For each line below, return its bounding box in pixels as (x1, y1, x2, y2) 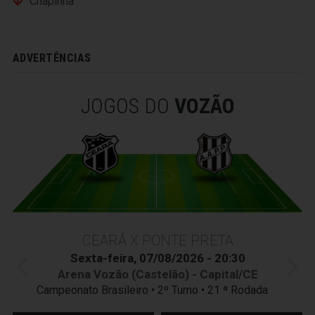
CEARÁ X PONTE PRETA (82, 231, 233, 249)
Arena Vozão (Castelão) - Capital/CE (57, 266, 258, 281)
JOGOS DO (80, 94, 174, 119)
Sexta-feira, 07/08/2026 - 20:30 (70, 250, 245, 265)
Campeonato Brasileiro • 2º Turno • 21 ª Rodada (36, 283, 279, 297)
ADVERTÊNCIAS (13, 51, 91, 65)
